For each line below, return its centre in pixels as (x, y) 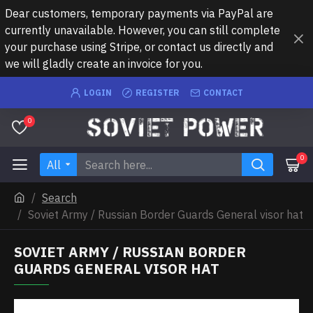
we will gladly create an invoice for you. (104, 64)
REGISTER (157, 92)
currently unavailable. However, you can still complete (143, 30)
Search (59, 198)
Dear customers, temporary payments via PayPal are (139, 13)
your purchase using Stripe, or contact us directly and (139, 47)
